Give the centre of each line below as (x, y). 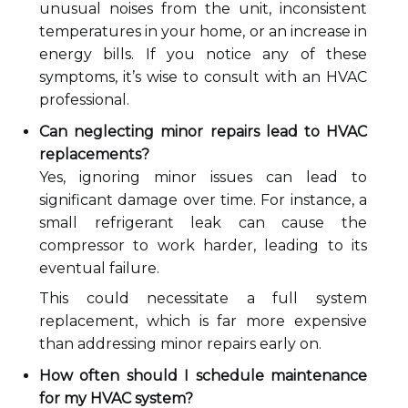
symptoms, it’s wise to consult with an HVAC (203, 77)
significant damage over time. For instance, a (203, 200)
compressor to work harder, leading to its (203, 245)
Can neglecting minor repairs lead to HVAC (203, 132)
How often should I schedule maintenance (203, 376)
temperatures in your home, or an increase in (203, 31)
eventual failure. (99, 268)
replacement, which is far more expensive (203, 321)
